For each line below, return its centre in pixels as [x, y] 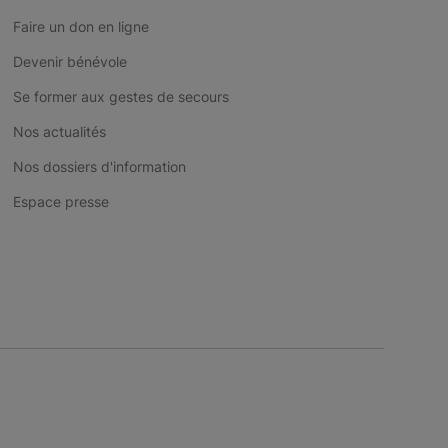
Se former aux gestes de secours [120, 96]
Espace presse [60, 201]
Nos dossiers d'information [99, 166]
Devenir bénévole [69, 61]
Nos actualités [59, 131]
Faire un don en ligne [80, 26]
